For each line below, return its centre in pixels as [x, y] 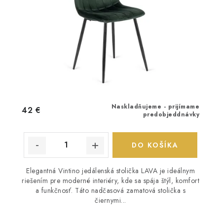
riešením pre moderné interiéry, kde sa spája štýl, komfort [110, 180]
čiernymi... [110, 200]
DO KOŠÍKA [155, 145]
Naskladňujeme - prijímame [155, 106]
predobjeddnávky [171, 114]
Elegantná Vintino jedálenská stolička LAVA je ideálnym [110, 170]
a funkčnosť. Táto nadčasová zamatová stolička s [110, 190]
